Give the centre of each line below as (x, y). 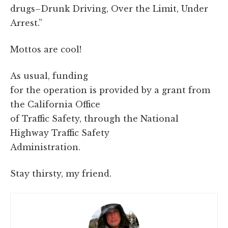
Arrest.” (26, 23)
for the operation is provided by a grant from (110, 90)
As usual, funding (49, 76)
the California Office (55, 104)
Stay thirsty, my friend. (61, 173)
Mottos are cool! (46, 49)
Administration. (45, 147)
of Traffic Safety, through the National (94, 118)
